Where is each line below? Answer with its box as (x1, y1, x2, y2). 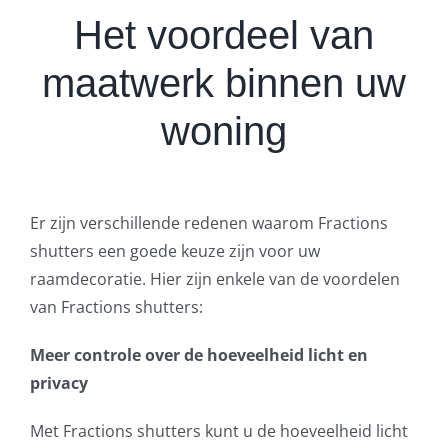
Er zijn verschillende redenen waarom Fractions (29, 212, 388, 235)
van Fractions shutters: (29, 296, 203, 319)
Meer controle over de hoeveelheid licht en (29, 344, 368, 367)
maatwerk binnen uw (42, 61, 406, 106)
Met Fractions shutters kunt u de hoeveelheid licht (29, 420, 408, 443)
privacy (29, 372, 88, 395)
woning (161, 109, 287, 154)
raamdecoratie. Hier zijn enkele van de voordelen (29, 268, 400, 291)
